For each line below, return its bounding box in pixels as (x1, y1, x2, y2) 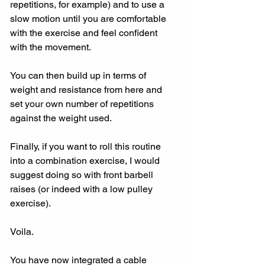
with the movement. (10, 41, 91, 53)
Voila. (10, 226, 35, 238)
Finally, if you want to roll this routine (10, 141, 163, 153)
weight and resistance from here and (10, 84, 164, 96)
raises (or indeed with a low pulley (10, 183, 155, 195)
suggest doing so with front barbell (10, 169, 156, 181)
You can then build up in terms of (10, 70, 148, 82)
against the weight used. (10, 112, 112, 124)
